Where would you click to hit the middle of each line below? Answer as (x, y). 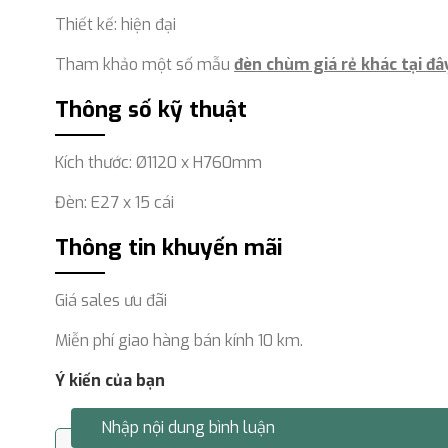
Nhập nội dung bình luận (188, 427)
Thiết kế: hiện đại (115, 24)
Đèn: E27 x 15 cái (114, 202)
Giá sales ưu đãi (111, 300)
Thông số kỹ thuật (151, 109)
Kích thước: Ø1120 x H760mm (158, 162)
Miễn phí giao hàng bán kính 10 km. (179, 340)
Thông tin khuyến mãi (168, 247)
